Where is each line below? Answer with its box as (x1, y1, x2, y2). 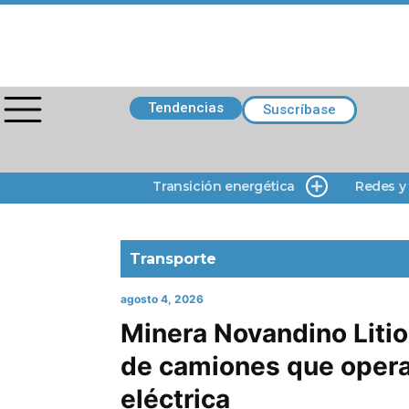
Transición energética (152, 178, 295, 194)
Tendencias (148, 100, 224, 116)
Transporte (130, 250, 216, 267)
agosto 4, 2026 (121, 292, 204, 306)
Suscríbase (263, 101, 336, 118)
